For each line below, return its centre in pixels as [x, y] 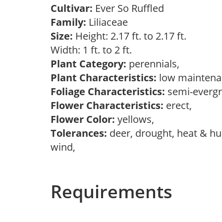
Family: [68, 22]
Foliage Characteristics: [108, 91]
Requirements [111, 192]
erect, [180, 105]
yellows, [137, 119]
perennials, [155, 64]
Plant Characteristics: [104, 78]
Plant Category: [88, 64]
